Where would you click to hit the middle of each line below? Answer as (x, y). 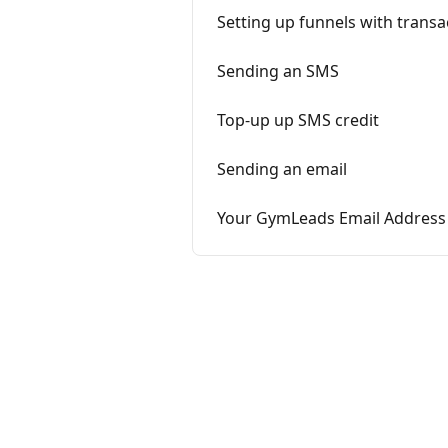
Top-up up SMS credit (298, 120)
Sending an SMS (278, 71)
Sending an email (282, 169)
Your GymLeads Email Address (331, 218)
